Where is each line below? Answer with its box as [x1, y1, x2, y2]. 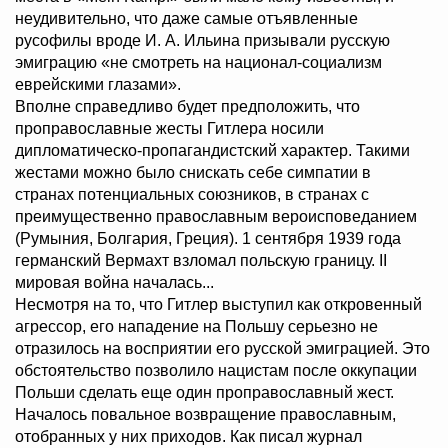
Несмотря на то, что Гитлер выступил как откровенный [15, 296, 422, 314]
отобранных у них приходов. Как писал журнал [15, 428, 362, 446]
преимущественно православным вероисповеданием [15, 208, 417, 226]
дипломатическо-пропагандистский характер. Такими [15, 142, 410, 160]
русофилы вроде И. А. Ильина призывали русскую [15, 32, 390, 50]
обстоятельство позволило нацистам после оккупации [15, 362, 417, 380]
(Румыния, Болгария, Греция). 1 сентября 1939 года [15, 230, 401, 248]
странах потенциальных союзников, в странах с [15, 186, 369, 204]
